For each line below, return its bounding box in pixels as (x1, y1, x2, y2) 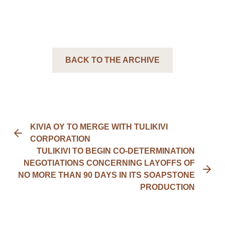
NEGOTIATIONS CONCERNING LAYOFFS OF (24, 159, 195, 167)
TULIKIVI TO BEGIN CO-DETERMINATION (37, 147, 195, 155)
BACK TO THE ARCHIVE (65, 56, 160, 64)
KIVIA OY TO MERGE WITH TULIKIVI (30, 123, 168, 131)
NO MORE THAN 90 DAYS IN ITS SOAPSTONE (18, 171, 195, 179)
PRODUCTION (140, 183, 195, 191)
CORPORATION (30, 135, 90, 143)
